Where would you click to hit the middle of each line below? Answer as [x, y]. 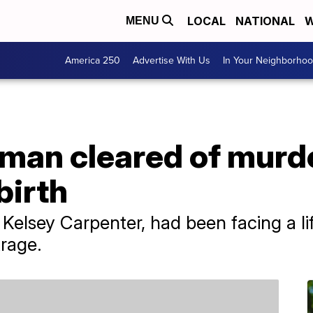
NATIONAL [265, 21]
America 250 [93, 60]
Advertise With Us [172, 60]
